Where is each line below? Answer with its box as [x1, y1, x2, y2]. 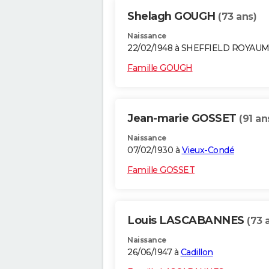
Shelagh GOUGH [127, 10, 218, 23]
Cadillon [180, 247, 213, 258]
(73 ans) [218, 11, 256, 23]
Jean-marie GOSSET [127, 112, 239, 125]
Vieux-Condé [181, 145, 234, 156]
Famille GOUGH [127, 62, 193, 74]
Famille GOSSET [127, 165, 195, 176]
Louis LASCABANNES [127, 214, 247, 228]
